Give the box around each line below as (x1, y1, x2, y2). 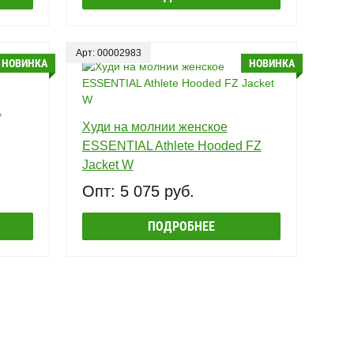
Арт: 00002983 (75, 47, 141, 58)
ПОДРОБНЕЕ (147, 218, 215, 234)
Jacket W (81, 157, 134, 171)
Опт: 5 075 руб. (81, 182, 194, 200)
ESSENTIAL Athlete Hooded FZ (81, 138, 262, 153)
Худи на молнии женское (81, 119, 228, 134)
